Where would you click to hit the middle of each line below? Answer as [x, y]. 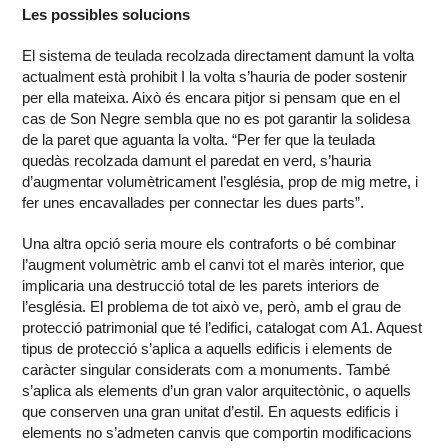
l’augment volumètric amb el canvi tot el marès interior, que [213, 265]
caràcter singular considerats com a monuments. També [206, 370]
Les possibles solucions [106, 15]
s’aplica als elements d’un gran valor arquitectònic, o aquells [217, 391]
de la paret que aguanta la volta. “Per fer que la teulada [199, 140]
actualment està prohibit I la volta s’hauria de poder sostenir [215, 77]
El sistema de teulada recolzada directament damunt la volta [218, 56]
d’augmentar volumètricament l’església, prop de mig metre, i [220, 182]
